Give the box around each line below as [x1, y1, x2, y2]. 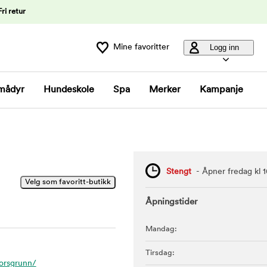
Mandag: [145, 225, 177, 233]
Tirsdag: [145, 249, 175, 257]
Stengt [166, 167, 191, 177]
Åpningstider [145, 198, 197, 207]
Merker [149, 85, 181, 95]
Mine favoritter [113, 43, 169, 52]
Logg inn [209, 43, 239, 52]
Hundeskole [44, 85, 94, 95]
